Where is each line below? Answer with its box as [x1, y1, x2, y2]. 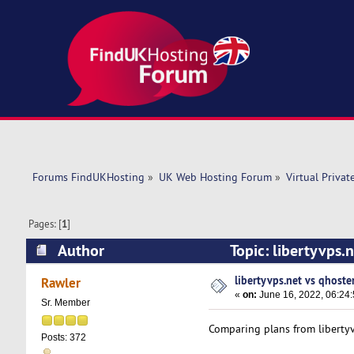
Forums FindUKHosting [32, 170, 145, 185]
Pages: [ [28, 217, 62, 231]
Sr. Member [40, 297, 90, 309]
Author [57, 239, 104, 261]
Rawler [41, 273, 81, 292]
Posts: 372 [40, 332, 86, 344]
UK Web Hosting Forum [158, 170, 272, 185]
